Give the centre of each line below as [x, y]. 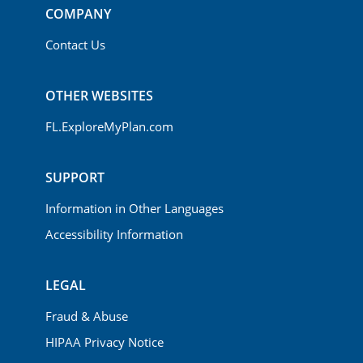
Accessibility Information [114, 235]
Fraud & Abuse [87, 316]
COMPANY [78, 14]
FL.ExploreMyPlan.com [109, 127]
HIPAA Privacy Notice [105, 342]
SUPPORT [75, 178]
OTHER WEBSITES [99, 96]
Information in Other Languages [135, 209]
